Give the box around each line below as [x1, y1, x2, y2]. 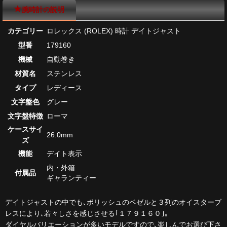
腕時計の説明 [21, 5, 64, 14]
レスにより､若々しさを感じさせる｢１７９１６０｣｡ [5, 209, 168, 217]
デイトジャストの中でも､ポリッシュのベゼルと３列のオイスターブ [5, 198, 221, 206]
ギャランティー [47, 173, 96, 182]
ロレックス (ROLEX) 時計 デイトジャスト [47, 26, 181, 35]
